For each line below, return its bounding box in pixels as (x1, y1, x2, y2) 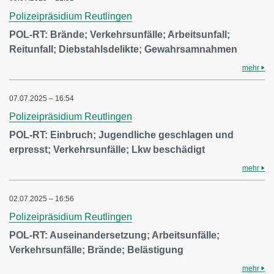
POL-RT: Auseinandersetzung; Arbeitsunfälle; (9, 230, 220, 240)
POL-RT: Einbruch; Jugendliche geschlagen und (9, 130, 234, 140)
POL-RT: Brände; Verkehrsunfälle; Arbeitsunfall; (9, 29, 230, 40)
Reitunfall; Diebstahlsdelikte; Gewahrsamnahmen (9, 44, 237, 54)
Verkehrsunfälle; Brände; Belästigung (9, 245, 183, 255)
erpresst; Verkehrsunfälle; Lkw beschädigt (9, 144, 205, 155)
